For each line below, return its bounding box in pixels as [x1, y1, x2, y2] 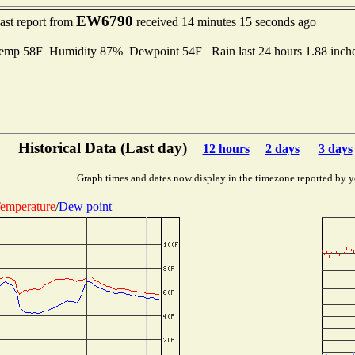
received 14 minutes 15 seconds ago [132, 15, 316, 29]
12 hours [202, 142, 250, 155]
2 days [265, 142, 300, 155]
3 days [318, 142, 353, 155]
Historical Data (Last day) [17, 139, 187, 156]
